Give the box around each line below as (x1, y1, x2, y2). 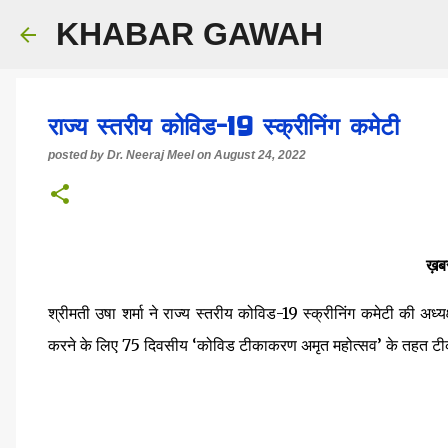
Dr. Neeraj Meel (107, 148, 194, 162)
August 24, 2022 (214, 148, 306, 162)
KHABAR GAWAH (56, 16, 323, 52)
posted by (48, 148, 107, 162)
